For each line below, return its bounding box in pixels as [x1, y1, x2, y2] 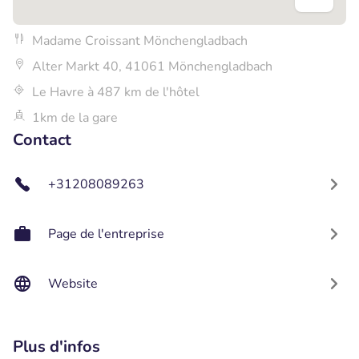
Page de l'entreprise [48, 224, 164, 243]
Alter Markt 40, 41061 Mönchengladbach [32, 57, 272, 75]
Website [48, 274, 98, 292]
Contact [13, 128, 71, 151]
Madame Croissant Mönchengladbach [32, 31, 248, 50]
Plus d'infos [13, 335, 100, 357]
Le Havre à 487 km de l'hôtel [32, 83, 200, 101]
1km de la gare [32, 108, 118, 127]
